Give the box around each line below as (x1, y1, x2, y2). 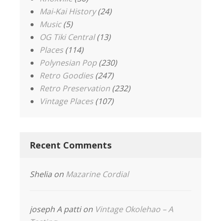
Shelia (30, 169, 52, 180)
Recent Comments (30, 139, 111, 151)
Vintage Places (39, 96, 93, 107)
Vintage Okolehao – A (95, 204, 173, 215)
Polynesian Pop (39, 57, 97, 68)
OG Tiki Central (39, 32, 95, 42)
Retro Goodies (39, 70, 93, 81)
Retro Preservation (39, 83, 110, 94)
